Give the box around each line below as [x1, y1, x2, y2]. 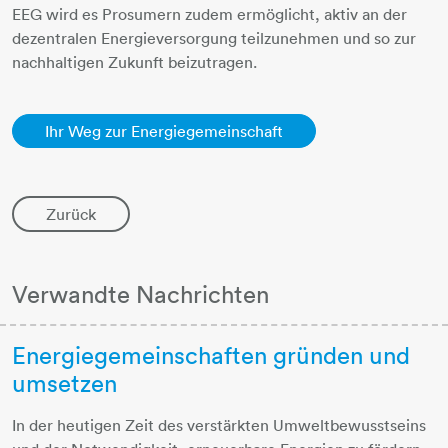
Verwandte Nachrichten [12, 278, 269, 309]
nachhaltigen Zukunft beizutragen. [12, 51, 257, 72]
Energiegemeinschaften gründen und [12, 340, 410, 371]
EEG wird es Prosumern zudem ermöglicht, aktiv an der [12, 3, 407, 24]
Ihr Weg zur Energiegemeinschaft [45, 120, 283, 141]
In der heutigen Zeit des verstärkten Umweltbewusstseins [12, 415, 426, 436]
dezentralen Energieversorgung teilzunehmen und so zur [12, 27, 416, 48]
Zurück [46, 203, 96, 224]
